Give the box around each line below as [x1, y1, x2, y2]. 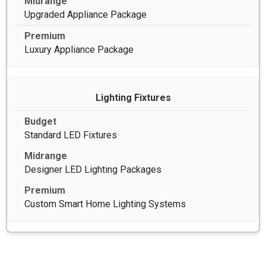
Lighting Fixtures [95, 91, 171, 103]
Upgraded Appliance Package [24, 8, 147, 20]
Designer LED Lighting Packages [24, 163, 161, 175]
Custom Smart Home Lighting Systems [24, 198, 186, 210]
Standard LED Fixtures [24, 129, 117, 141]
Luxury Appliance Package [24, 43, 134, 55]
